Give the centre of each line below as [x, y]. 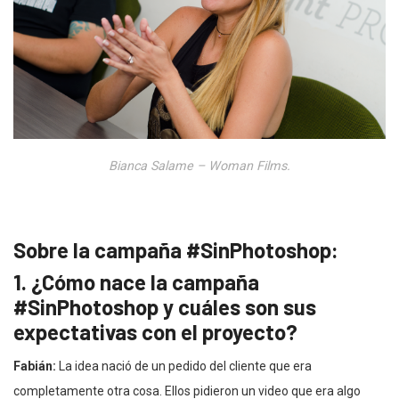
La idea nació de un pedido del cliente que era [185, 366]
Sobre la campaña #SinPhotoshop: [176, 249]
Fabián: [36, 366]
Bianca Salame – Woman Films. [199, 166]
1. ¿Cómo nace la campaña [136, 281]
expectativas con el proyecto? [155, 331]
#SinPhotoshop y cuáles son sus [165, 306]
